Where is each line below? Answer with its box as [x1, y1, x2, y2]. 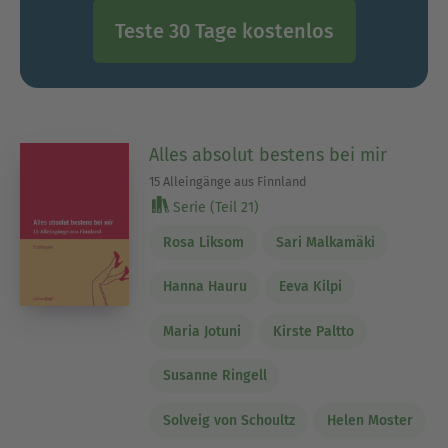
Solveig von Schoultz [162, 411, 295, 429]
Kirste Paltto [272, 322, 354, 340]
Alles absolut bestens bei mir [149, 144, 388, 166]
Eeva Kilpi [278, 278, 342, 296]
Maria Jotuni [162, 322, 241, 340]
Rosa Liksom [162, 233, 244, 251]
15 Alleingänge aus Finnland [149, 174, 308, 189]
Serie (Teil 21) [169, 199, 260, 216]
